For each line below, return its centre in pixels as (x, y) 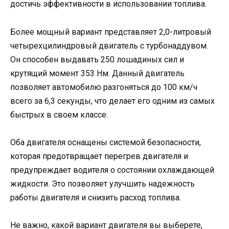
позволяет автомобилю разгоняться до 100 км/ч (104, 87)
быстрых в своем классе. (59, 114)
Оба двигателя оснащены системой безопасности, (106, 142)
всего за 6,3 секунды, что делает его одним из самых (112, 101)
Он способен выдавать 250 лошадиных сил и (97, 59)
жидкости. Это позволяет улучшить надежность (102, 184)
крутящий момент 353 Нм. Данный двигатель (97, 73)
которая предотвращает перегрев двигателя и (99, 156)
